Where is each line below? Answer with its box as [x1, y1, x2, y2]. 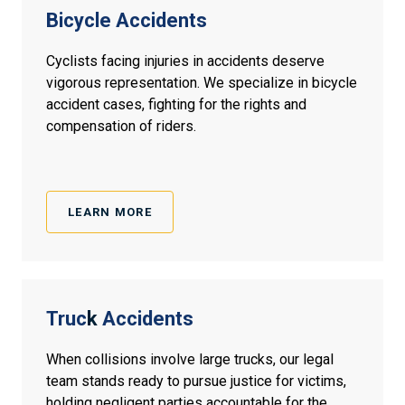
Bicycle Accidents [46, 9, 207, 33]
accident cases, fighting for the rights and [46, 96, 306, 114]
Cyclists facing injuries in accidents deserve [46, 52, 325, 71]
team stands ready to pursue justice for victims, [46, 372, 346, 391]
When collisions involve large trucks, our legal [46, 351, 334, 369]
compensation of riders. [46, 118, 196, 136]
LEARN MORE [68, 205, 152, 220]
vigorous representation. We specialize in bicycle [46, 74, 357, 92]
